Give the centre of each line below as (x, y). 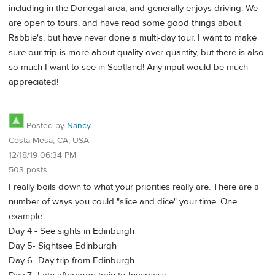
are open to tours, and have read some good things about (125, 23)
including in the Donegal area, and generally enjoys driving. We (133, 9)
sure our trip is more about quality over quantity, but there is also (136, 53)
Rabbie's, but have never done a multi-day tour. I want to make (133, 38)
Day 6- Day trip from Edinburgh (72, 261)
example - (28, 217)
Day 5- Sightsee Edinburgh (63, 246)
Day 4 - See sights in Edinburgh (72, 231)
